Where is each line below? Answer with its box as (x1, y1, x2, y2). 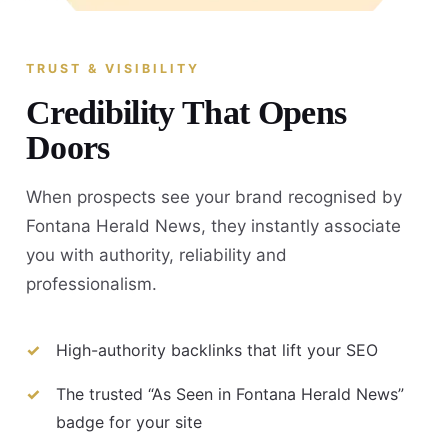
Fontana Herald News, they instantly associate (26, 215, 401, 236)
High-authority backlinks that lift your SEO (56, 340, 378, 361)
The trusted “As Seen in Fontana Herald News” (56, 384, 404, 405)
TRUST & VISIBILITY (26, 60, 200, 76)
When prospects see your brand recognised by (26, 186, 402, 207)
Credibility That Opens (26, 93, 347, 131)
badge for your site (56, 412, 202, 433)
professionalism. (26, 273, 157, 294)
